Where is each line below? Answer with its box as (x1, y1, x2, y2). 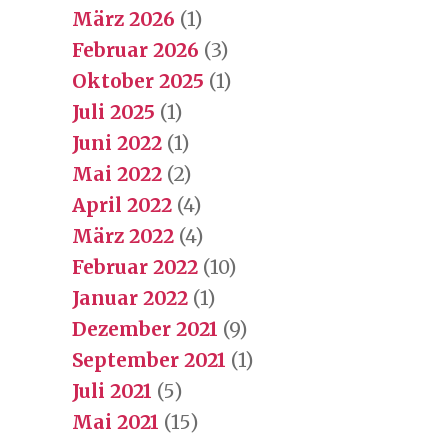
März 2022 (72, 223, 174, 248)
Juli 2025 (72, 99, 155, 124)
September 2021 (72, 347, 226, 372)
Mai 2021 (72, 409, 159, 434)
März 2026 (72, 6, 175, 31)
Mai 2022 (72, 161, 162, 186)
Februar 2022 (72, 254, 198, 279)
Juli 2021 (72, 378, 152, 403)
